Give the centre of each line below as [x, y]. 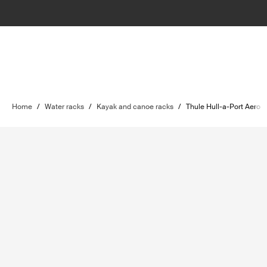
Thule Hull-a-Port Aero [223, 107]
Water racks [64, 107]
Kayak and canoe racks [135, 107]
